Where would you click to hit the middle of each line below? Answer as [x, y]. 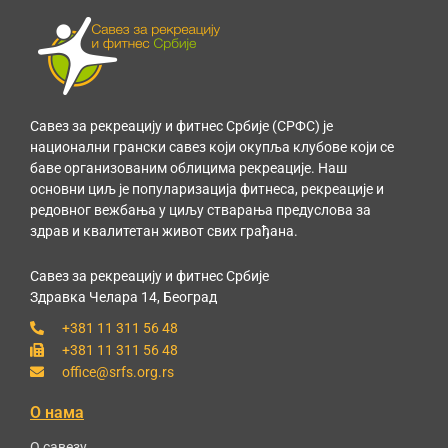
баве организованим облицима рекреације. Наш [188, 167]
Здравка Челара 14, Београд [123, 297]
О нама [57, 412]
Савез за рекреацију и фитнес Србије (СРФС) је [181, 125]
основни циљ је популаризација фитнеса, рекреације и [207, 188]
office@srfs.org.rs [117, 371]
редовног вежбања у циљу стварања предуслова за [200, 209]
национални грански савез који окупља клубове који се [212, 146]
